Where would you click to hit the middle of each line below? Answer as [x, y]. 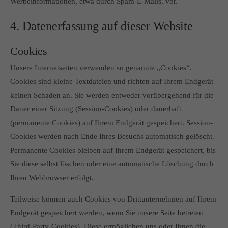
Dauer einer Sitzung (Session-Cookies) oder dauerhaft [96, 109]
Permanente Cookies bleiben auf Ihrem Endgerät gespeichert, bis [113, 150]
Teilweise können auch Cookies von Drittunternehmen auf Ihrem [113, 199]
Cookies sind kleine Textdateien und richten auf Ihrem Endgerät [112, 81]
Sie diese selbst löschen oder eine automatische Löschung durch [112, 164]
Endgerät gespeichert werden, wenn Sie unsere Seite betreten [107, 213]
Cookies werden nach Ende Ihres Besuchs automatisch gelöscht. [112, 136]
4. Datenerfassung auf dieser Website [102, 26]
